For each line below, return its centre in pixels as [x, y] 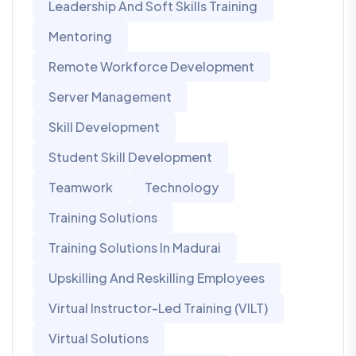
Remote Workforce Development [151, 67]
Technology [182, 188]
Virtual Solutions [99, 339]
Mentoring [80, 37]
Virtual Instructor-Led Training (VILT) [158, 308]
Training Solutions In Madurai [135, 248]
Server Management [110, 97]
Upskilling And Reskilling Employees [157, 278]
